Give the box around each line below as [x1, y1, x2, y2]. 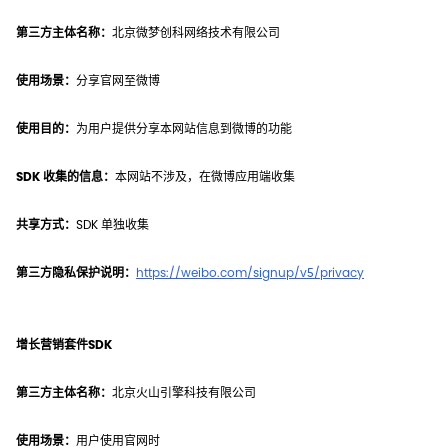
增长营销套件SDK [16, 338, 112, 351]
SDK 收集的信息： [16, 170, 115, 183]
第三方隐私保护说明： [16, 266, 136, 279]
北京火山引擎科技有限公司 [112, 386, 256, 399]
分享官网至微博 [76, 74, 160, 87]
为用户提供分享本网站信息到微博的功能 [76, 122, 292, 135]
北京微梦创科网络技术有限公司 [112, 26, 280, 39]
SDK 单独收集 [76, 218, 149, 231]
